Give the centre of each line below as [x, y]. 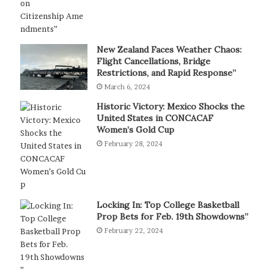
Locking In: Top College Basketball [168, 205]
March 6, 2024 [127, 87]
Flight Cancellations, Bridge [153, 61]
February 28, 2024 [133, 143]
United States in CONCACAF [155, 118]
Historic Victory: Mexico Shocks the [170, 106]
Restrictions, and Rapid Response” [166, 72]
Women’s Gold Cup [135, 129]
